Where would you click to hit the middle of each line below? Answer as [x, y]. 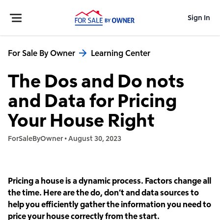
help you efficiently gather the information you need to [110, 204]
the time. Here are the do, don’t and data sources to [103, 192]
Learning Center [121, 53]
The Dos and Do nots [96, 80]
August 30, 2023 [95, 138]
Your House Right [81, 120]
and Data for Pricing [92, 100]
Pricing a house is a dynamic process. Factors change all [110, 180]
